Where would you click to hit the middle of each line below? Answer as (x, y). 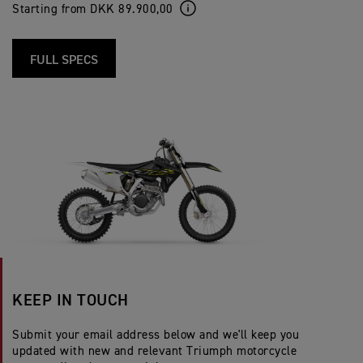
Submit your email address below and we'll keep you (156, 335)
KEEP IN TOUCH (70, 301)
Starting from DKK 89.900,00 (93, 10)
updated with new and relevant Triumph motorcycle (154, 352)
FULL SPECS (64, 61)
